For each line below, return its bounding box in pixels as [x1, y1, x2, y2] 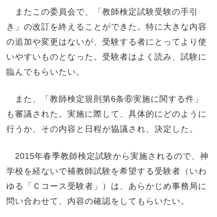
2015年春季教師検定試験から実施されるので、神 [6, 151, 209, 160]
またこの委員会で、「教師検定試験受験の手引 [6, 7, 199, 16]
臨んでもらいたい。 [6, 67, 85, 77]
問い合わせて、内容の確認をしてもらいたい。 [6, 196, 190, 205]
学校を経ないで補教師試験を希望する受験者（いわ [6, 166, 207, 175]
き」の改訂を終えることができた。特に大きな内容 [6, 22, 207, 31]
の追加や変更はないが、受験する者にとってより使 [6, 37, 207, 46]
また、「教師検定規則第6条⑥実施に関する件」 [6, 94, 203, 103]
